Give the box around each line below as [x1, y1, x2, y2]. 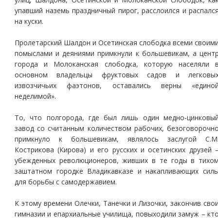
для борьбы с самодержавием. [15, 177, 117, 186]
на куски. [15, 17, 43, 26]
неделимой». [15, 91, 56, 101]
